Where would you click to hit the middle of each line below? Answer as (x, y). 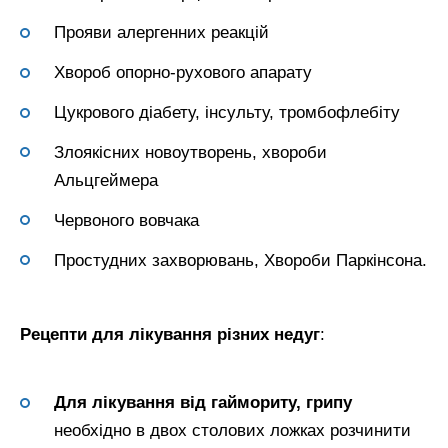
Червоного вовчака (126, 220)
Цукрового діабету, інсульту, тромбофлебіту (227, 113)
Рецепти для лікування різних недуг (170, 334)
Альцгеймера (106, 180)
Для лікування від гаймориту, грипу (203, 403)
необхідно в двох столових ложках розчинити (232, 431)
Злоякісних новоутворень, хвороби (190, 152)
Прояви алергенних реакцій (161, 33)
